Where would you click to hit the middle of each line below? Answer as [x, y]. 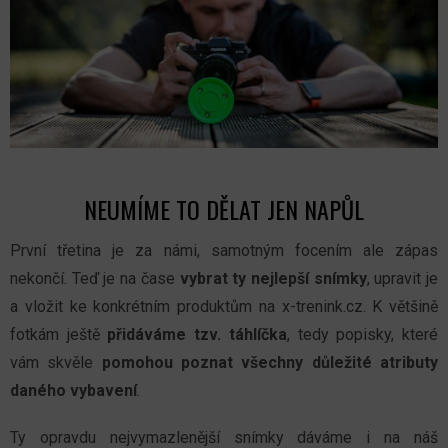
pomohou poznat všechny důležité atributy [270, 362]
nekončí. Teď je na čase [92, 278]
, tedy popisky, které [362, 334]
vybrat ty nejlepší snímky [270, 278]
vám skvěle [56, 362]
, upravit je [402, 278]
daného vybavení [73, 390]
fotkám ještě [59, 334]
